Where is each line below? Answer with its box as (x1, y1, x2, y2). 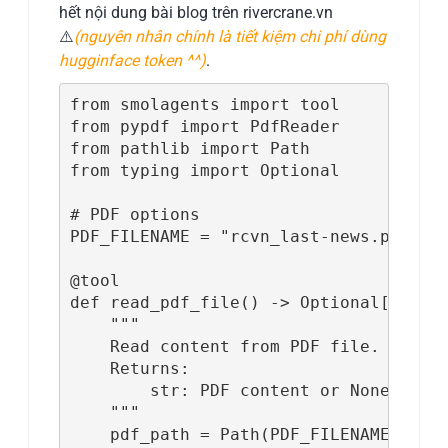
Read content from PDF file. (69, 336, 380, 356)
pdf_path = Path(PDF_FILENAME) (69, 424, 400, 444)
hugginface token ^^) (59, 51, 207, 71)
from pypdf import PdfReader (69, 116, 340, 136)
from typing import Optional (69, 160, 340, 180)
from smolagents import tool (69, 94, 340, 114)
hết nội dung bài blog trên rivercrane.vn (59, 3, 334, 23)
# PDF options (69, 204, 200, 224)
